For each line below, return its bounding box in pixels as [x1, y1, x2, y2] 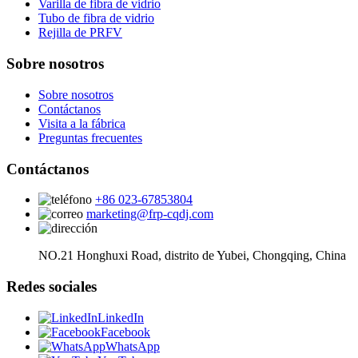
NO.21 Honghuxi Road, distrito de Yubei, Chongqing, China [38, 249, 346, 263]
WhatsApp [105, 339, 160, 353]
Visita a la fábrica [38, 116, 125, 130]
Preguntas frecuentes [38, 130, 142, 145]
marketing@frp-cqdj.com [86, 207, 213, 221]
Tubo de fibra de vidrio [38, 11, 154, 26]
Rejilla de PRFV [38, 26, 122, 40]
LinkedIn [97, 310, 144, 324]
